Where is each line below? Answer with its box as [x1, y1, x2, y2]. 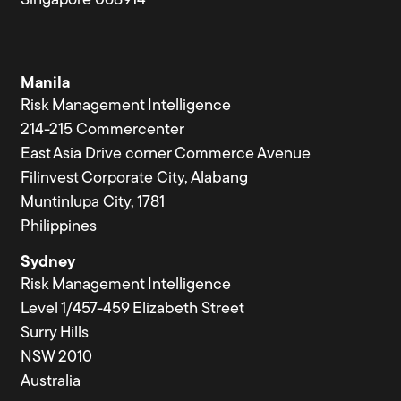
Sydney [21, 253, 76, 271]
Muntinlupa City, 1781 [21, 194, 166, 212]
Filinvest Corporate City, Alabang [21, 170, 249, 188]
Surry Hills [21, 324, 90, 342]
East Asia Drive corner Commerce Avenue [21, 146, 311, 164]
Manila [21, 75, 71, 93]
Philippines [21, 218, 98, 236]
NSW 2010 [21, 348, 93, 366]
